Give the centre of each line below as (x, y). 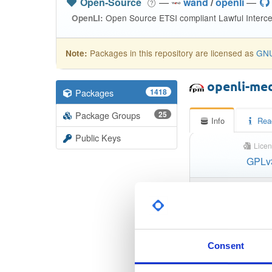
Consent (226, 245)
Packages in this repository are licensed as (172, 53)
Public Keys (98, 138)
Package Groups (108, 115)
